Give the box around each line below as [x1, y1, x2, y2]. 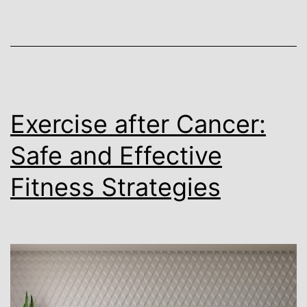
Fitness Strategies [10, 172, 221, 203]
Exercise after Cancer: [10, 109, 266, 140]
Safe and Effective [10, 140, 222, 171]
